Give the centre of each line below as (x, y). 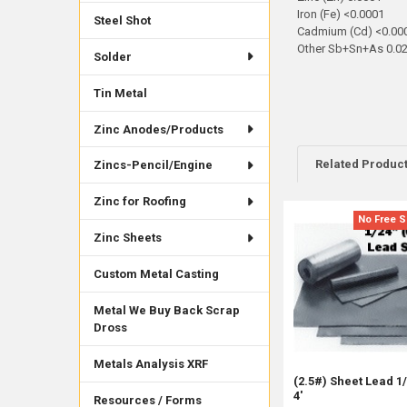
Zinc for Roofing (139, 202)
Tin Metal (120, 93)
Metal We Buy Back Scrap (166, 311)
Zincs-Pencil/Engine (153, 165)
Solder (112, 56)
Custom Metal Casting (156, 274)
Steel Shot (122, 20)
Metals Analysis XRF (150, 364)
